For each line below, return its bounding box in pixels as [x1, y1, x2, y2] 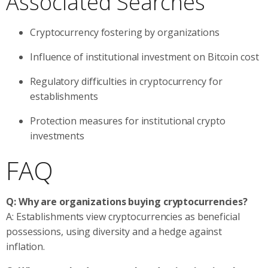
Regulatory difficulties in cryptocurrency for [30, 74, 223, 88]
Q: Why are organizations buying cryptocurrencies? [6, 194, 248, 208]
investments [30, 129, 84, 142]
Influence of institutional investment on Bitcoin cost [30, 50, 259, 63]
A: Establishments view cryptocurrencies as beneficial [6, 209, 240, 223]
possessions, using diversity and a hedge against [6, 224, 223, 238]
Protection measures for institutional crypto [30, 114, 226, 127]
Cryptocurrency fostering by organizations [30, 25, 220, 39]
